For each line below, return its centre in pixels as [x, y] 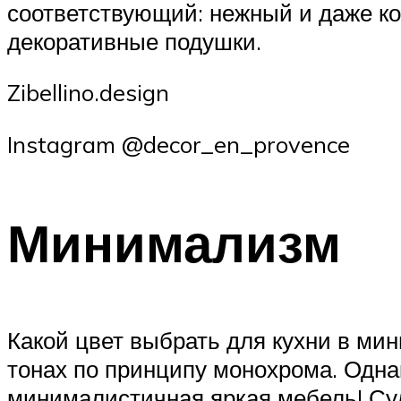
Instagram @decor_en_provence [179, 145]
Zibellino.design [88, 93]
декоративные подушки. [134, 41]
